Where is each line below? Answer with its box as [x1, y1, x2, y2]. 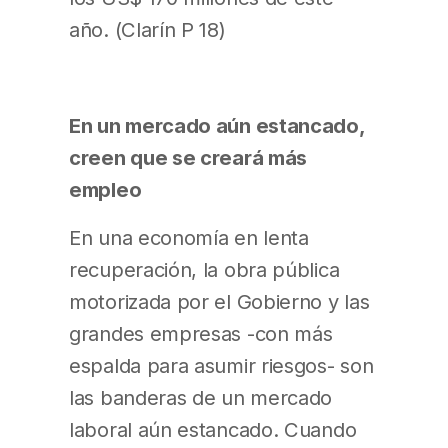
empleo [69, 177, 142, 203]
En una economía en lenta [69, 225, 309, 251]
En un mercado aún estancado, [69, 113, 365, 139]
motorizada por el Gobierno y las [69, 289, 370, 315]
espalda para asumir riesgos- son [69, 353, 374, 379]
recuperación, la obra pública [69, 257, 340, 283]
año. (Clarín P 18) [69, 16, 226, 42]
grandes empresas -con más [69, 321, 333, 347]
